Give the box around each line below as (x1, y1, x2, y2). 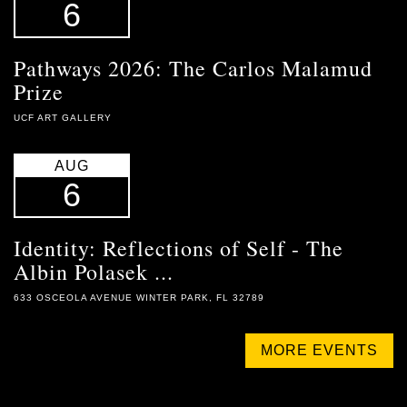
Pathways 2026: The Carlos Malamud (14, 54, 372, 83)
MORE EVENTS (261, 342, 378, 358)
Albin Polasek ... (14, 257, 174, 286)
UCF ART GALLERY (14, 113, 112, 123)
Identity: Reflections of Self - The (14, 233, 343, 263)
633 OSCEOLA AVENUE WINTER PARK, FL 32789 (14, 293, 264, 303)
